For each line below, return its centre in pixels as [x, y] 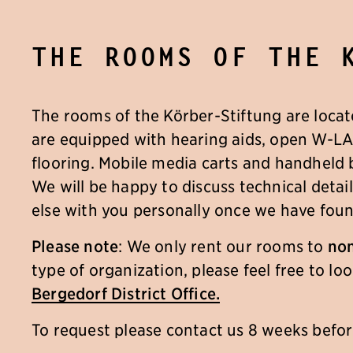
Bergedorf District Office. [126, 293]
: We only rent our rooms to [223, 246]
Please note [75, 246]
